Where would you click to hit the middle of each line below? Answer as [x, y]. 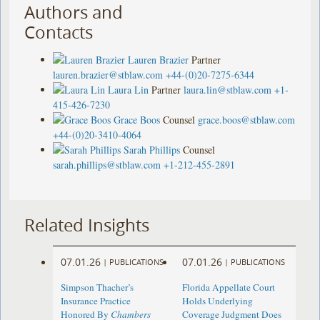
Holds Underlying [217, 301]
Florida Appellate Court [228, 287]
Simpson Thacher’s [97, 287]
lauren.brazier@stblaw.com [108, 74]
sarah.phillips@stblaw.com [107, 164]
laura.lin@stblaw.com [228, 89]
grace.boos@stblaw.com [247, 119]
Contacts [59, 32]
